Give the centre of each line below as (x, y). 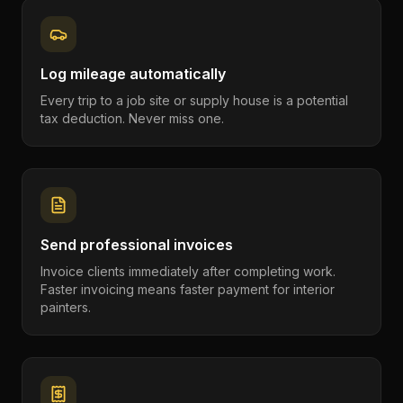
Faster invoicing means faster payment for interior (188, 289)
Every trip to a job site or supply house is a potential (194, 100)
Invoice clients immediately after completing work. (188, 271)
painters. (66, 307)
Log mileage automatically (133, 74)
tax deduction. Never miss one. (132, 118)
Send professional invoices (137, 245)
